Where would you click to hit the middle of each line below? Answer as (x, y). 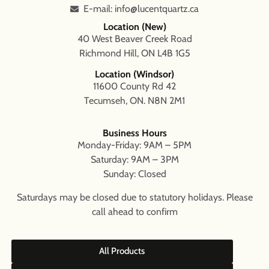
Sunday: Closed (134, 174)
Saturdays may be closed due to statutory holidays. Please (134, 197)
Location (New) (134, 27)
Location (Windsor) (134, 74)
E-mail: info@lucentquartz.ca (141, 9)
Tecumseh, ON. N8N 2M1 (134, 100)
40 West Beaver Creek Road (134, 39)
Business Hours (134, 133)
